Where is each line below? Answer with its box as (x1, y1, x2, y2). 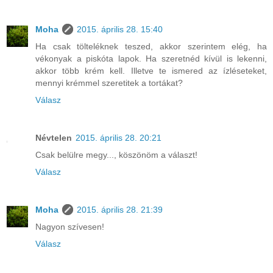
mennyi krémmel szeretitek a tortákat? (35, 77, 183, 88)
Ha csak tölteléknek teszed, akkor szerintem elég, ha (35, 41, 267, 51)
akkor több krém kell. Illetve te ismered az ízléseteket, (35, 65, 267, 76)
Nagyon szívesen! (35, 221, 104, 232)
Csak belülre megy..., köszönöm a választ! (35, 149, 197, 160)
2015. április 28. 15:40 (77, 24, 163, 34)
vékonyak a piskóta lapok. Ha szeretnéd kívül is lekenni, (35, 53, 267, 63)
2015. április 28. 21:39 (77, 204, 163, 214)
